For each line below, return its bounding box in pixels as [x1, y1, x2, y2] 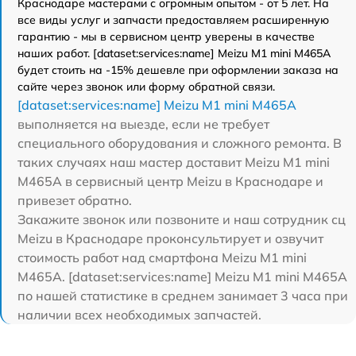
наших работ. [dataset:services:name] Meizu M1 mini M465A [17, 45, 331, 60]
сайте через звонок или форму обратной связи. [17, 79, 275, 94]
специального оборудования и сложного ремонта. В [17, 134, 342, 151]
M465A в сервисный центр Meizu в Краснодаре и [17, 172, 323, 189]
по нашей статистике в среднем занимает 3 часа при [17, 287, 348, 304]
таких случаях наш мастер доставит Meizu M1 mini [17, 153, 330, 170]
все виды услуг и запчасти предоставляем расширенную [17, 12, 329, 27]
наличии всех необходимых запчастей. [17, 306, 261, 323]
